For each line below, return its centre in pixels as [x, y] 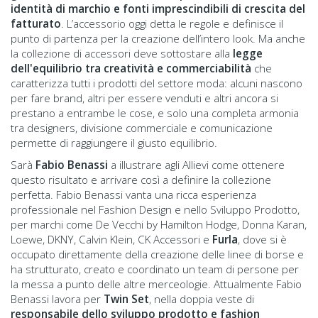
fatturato [36, 23]
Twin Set [126, 298]
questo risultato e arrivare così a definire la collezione [141, 179]
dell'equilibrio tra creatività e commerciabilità [131, 68]
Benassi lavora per [57, 298]
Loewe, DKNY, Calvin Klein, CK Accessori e [111, 239]
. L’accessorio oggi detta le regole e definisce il [172, 23]
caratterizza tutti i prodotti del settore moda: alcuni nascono [157, 83]
